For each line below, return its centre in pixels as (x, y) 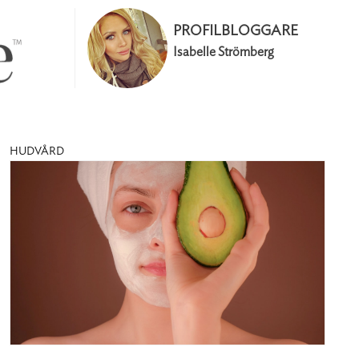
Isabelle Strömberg (224, 52)
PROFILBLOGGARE (236, 31)
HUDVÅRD (37, 152)
